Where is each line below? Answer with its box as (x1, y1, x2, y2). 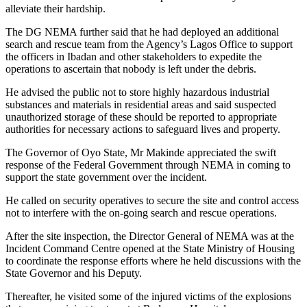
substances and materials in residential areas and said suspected (5, 99, 276, 111)
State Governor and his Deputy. (5, 267, 142, 280)
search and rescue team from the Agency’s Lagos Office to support (5, 38, 293, 51)
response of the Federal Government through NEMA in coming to (5, 159, 291, 171)
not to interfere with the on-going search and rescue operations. (5, 207, 277, 219)
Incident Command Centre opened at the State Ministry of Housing (5, 243, 295, 255)
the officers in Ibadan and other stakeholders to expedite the (5, 51, 262, 63)
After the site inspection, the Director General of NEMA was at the (5, 230, 294, 243)
